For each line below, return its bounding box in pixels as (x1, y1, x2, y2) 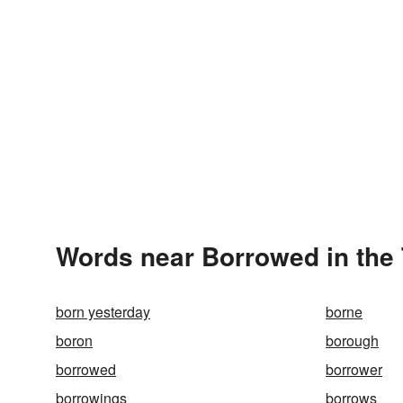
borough (326, 330, 379, 351)
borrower (326, 359, 382, 380)
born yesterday (56, 301, 150, 322)
